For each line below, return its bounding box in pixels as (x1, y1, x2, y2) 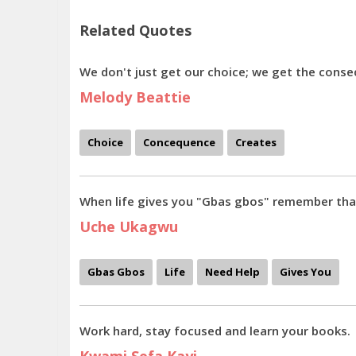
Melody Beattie (79, 87, 191, 106)
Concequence (143, 135, 215, 149)
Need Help (205, 265, 260, 279)
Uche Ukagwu (79, 217, 178, 236)
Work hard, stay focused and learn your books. (79, 323, 350, 339)
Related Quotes (79, 21, 192, 40)
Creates (235, 135, 277, 149)
